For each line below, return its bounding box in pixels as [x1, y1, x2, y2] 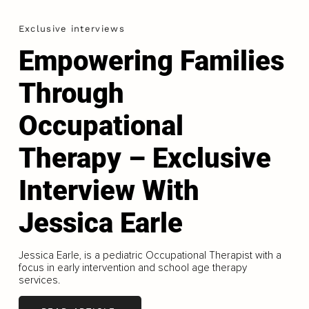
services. [18, 274, 60, 287]
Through [18, 77, 124, 110]
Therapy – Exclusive [18, 142, 271, 175]
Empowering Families [18, 45, 284, 78]
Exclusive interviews [18, 23, 125, 34]
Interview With [18, 175, 199, 208]
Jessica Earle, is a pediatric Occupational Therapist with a [18, 249, 281, 262]
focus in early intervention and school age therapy [18, 261, 247, 275]
